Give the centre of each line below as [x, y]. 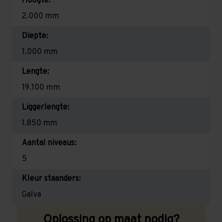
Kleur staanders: [51, 179]
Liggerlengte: [46, 107]
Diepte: [35, 36]
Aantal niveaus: [49, 143]
